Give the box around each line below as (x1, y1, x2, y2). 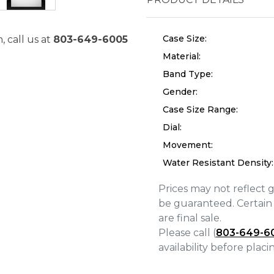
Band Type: (163, 68, 213, 80)
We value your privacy (16, 186, 75, 193)
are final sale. (158, 212, 221, 224)
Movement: (163, 139, 213, 150)
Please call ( (158, 227, 216, 239)
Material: (163, 51, 201, 62)
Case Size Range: (163, 104, 238, 115)
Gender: (163, 86, 198, 97)
